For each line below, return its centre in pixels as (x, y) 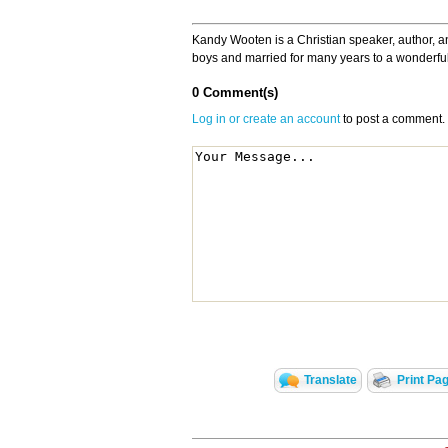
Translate (330, 380)
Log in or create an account (266, 119)
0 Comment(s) (235, 93)
